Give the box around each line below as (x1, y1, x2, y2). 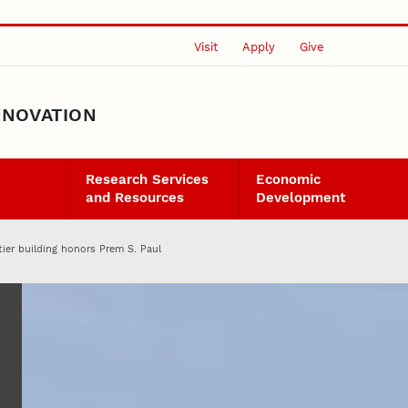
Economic (255, 171, 321, 189)
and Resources (86, 189, 185, 207)
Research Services (86, 171, 209, 189)
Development (255, 189, 345, 207)
